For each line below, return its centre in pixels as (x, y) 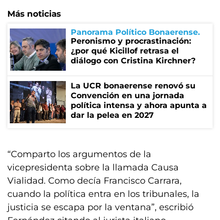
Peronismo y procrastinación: (131, 41)
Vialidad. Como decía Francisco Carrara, (95, 181)
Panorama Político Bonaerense (134, 32)
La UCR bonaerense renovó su (133, 86)
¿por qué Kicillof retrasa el (125, 51)
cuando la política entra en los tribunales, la (103, 194)
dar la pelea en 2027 (112, 115)
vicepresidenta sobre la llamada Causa (93, 167)
